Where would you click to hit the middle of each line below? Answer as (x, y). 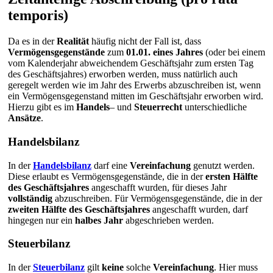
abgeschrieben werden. (168, 220)
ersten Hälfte (232, 176)
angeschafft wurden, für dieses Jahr (158, 187)
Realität (73, 41)
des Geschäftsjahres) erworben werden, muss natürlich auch (123, 74)
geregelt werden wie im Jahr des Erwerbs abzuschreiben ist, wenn (134, 85)
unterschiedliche (214, 107)
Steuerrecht (158, 107)
